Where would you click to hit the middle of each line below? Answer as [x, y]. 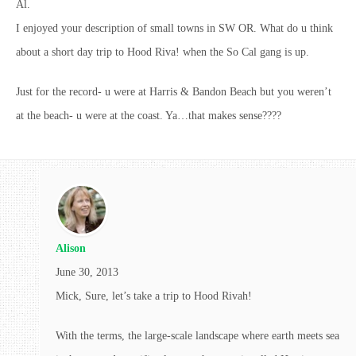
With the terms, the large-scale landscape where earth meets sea [197, 335]
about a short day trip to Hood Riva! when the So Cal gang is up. [163, 52]
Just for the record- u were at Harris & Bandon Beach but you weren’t [174, 91]
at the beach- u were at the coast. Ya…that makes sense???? [149, 115]
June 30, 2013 [87, 272]
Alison [71, 248]
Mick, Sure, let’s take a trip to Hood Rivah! [154, 296]
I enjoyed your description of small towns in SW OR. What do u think [174, 28]
